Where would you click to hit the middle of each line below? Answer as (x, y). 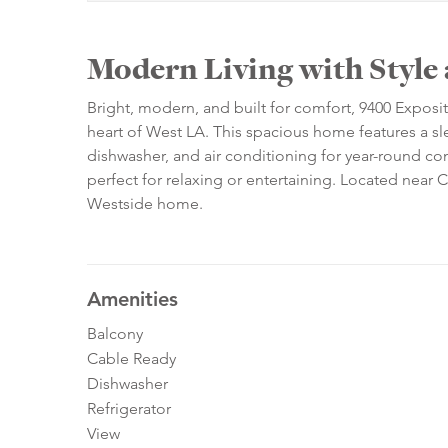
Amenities (132, 299)
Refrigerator (129, 409)
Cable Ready (131, 359)
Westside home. (145, 204)
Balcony (115, 334)
